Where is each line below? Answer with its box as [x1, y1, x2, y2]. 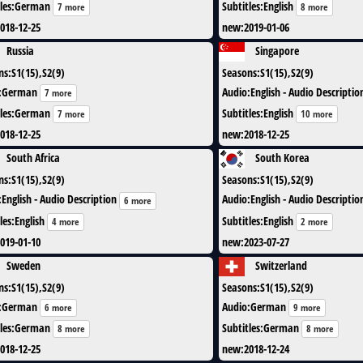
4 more [52, 214, 79, 228]
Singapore [255, 42, 299, 58]
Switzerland [255, 257, 307, 273]
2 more [301, 214, 328, 228]
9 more [293, 300, 321, 314]
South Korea [255, 150, 310, 166]
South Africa [6, 150, 60, 166]
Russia [6, 42, 34, 58]
